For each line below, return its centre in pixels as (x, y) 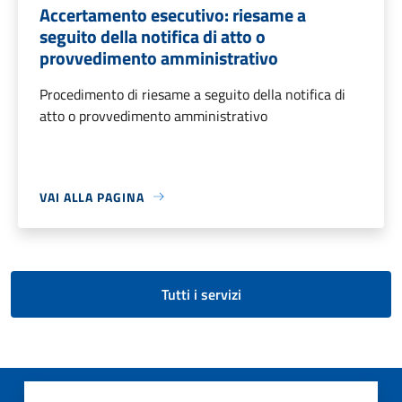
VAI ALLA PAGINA (92, 197)
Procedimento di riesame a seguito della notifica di (192, 94)
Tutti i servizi (201, 294)
